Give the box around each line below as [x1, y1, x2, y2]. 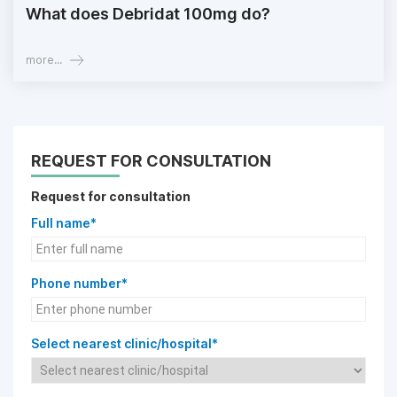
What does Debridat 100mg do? [26, 4, 270, 24]
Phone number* [31, 276, 128, 292]
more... [26, 53, 62, 67]
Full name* [31, 215, 97, 231]
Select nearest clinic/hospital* [31, 336, 218, 352]
